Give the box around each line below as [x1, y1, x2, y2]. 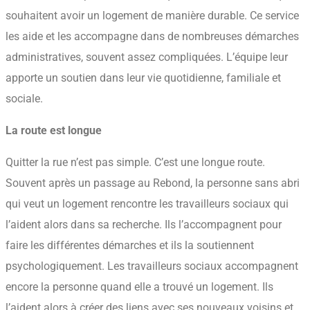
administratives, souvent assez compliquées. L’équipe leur [6, 51, 288, 64]
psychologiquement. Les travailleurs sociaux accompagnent [6, 259, 298, 273]
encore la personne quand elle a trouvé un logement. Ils [6, 280, 273, 294]
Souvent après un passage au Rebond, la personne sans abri [6, 176, 300, 190]
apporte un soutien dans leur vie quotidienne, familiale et [6, 71, 281, 85]
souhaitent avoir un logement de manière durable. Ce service [6, 9, 299, 23]
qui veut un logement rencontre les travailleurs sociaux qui [6, 197, 289, 211]
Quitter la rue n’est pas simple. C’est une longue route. [6, 156, 265, 170]
